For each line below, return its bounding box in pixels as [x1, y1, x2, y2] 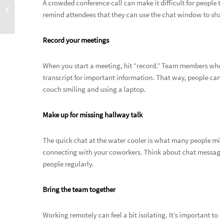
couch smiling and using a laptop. [43, 84, 146, 94]
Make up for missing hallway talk [43, 110, 142, 119]
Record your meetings [43, 35, 109, 45]
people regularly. [43, 159, 94, 168]
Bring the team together [43, 184, 115, 194]
